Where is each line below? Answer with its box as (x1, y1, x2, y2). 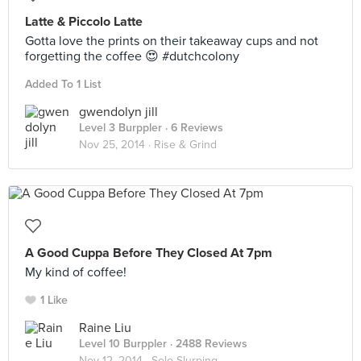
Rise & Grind (154, 138, 217, 151)
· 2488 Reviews (167, 337, 247, 351)
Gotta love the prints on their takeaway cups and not (25, 33, 318, 49)
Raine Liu (79, 320, 131, 336)
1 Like (40, 293, 68, 307)
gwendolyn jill (79, 104, 158, 120)
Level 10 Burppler (79, 337, 167, 351)
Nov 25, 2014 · (79, 138, 154, 151)
